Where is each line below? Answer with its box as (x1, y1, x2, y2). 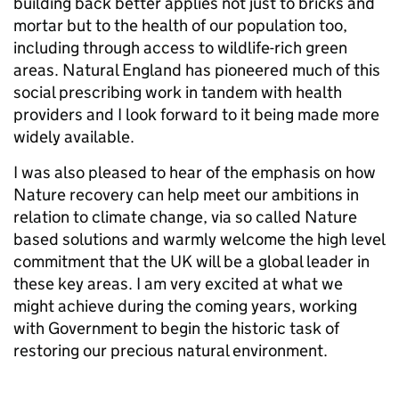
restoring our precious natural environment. (13, 340, 328, 362)
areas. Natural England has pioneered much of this (13, 60, 380, 81)
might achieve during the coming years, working (13, 296, 357, 317)
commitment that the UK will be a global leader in (13, 251, 370, 273)
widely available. (13, 126, 134, 148)
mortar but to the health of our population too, (13, 15, 347, 37)
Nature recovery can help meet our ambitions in (13, 184, 359, 206)
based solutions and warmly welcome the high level (13, 229, 385, 250)
